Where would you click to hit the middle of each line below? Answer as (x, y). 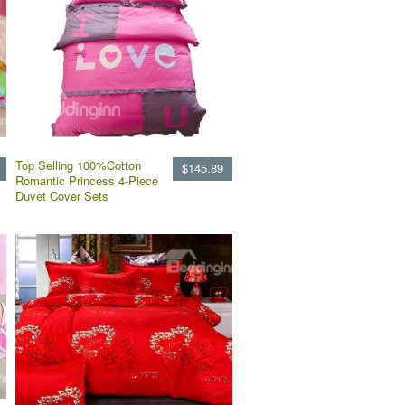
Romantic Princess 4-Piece (87, 180)
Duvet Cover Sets (62, 196)
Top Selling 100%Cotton (78, 165)
